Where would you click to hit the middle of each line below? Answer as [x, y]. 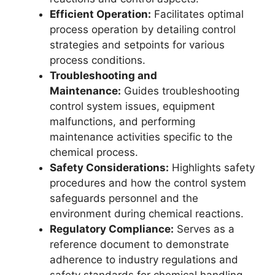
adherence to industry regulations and [144, 260]
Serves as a [204, 229]
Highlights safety [212, 168]
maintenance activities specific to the [141, 137]
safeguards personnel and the [124, 198]
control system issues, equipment [132, 106]
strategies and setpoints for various [137, 45]
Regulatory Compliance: [112, 229]
